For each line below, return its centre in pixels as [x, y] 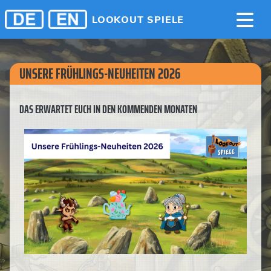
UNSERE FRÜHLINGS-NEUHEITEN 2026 [100, 74]
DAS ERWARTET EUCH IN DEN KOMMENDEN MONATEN [108, 109]
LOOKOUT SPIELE [138, 19]
